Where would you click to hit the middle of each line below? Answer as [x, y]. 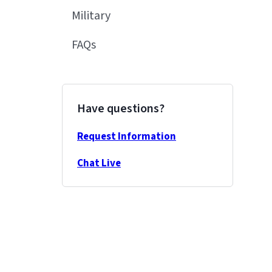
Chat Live [99, 163]
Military [91, 16]
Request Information [127, 137]
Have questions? [121, 109]
